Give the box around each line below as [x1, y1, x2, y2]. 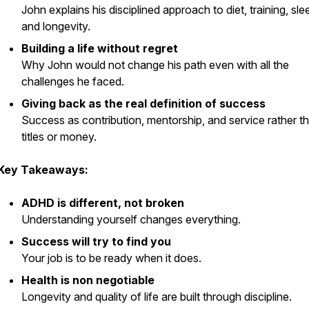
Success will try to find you [21, 235, 171, 248]
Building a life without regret [21, 41, 178, 55]
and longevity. [21, 19, 90, 33]
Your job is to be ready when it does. [21, 251, 201, 265]
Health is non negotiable [21, 273, 154, 287]
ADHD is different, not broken [21, 196, 184, 210]
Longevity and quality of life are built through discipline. [21, 290, 292, 303]
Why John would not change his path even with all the [21, 58, 289, 72]
